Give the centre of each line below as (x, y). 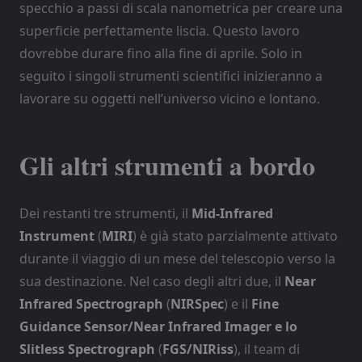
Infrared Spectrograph (91, 303)
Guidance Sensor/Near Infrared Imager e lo (158, 326)
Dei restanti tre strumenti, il (105, 213)
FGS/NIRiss (198, 349)
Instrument (57, 236)
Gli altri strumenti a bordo (167, 165)
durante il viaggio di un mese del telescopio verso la (177, 258)
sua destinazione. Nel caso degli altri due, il (152, 281)
